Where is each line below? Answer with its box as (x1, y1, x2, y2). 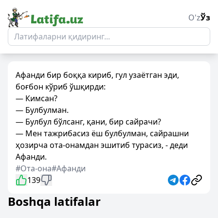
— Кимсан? (16, 93, 57, 104)
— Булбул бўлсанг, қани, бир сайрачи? (16, 116, 161, 127)
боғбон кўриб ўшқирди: (16, 81, 106, 92)
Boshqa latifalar (8, 193, 101, 209)
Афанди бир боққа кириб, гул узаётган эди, (16, 70, 179, 80)
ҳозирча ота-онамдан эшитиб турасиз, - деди (16, 140, 188, 150)
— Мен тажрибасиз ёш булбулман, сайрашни (16, 128, 189, 139)
